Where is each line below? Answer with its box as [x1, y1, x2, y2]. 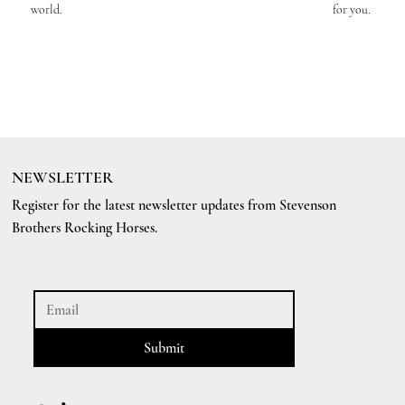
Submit [144, 339, 185, 358]
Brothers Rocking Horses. [12, 219, 158, 238]
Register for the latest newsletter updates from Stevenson [12, 196, 337, 215]
